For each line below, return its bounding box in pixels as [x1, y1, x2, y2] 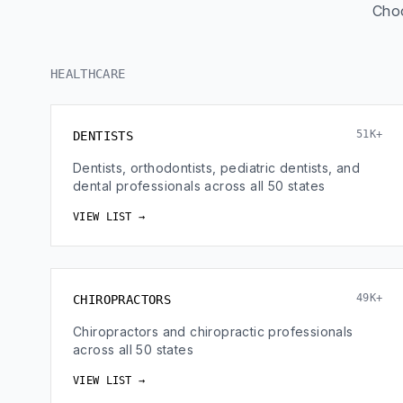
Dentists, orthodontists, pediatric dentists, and [73, 160, 361, 175]
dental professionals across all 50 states [73, 178, 326, 193]
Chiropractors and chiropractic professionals [73, 324, 354, 339]
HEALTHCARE [50, 67, 126, 81]
